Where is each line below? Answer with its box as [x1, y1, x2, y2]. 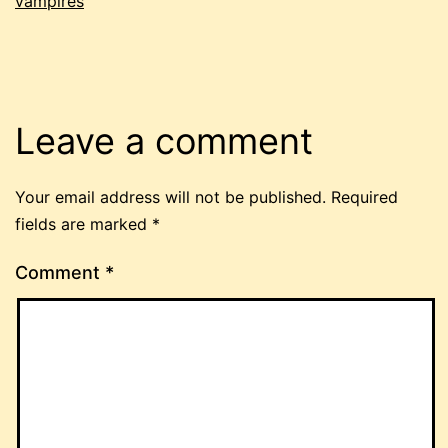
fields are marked [15, 214, 152, 235]
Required [331, 187, 398, 208]
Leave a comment [15, 119, 313, 164]
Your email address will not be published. [15, 187, 326, 208]
